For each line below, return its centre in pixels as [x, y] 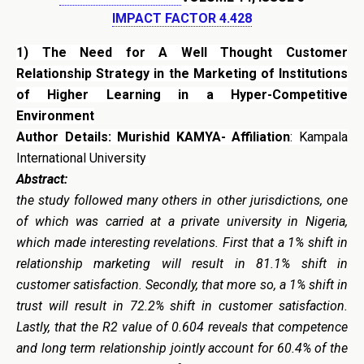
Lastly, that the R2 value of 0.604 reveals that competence [182, 327]
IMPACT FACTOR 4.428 [182, 18]
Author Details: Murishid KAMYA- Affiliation [154, 137]
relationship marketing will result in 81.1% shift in [182, 264]
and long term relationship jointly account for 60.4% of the [182, 348]
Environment [55, 116]
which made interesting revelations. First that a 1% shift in [182, 243]
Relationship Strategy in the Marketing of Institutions [182, 74]
